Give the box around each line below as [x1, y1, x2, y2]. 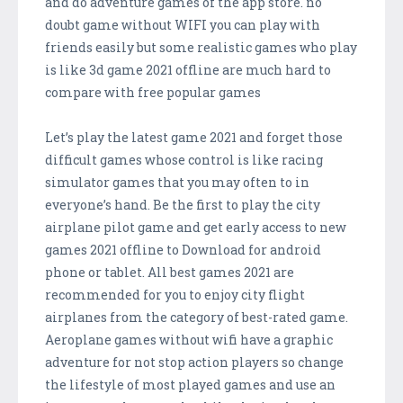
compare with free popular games [45, 83, 261, 101]
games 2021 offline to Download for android [45, 240, 321, 258]
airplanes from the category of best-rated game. [45, 308, 348, 326]
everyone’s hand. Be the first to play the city [45, 195, 320, 213]
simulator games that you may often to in [45, 173, 309, 191]
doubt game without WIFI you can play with [45, 15, 320, 33]
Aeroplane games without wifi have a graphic [45, 330, 333, 348]
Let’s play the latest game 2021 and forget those [45, 128, 343, 146]
